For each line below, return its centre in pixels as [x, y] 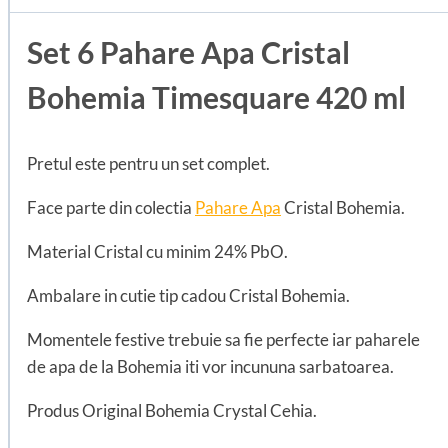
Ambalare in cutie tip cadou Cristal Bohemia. [188, 296]
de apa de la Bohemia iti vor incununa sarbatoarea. [210, 367]
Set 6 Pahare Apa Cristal [188, 52]
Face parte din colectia [111, 208]
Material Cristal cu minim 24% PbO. [157, 252]
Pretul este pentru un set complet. [148, 164]
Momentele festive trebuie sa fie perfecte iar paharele [223, 340]
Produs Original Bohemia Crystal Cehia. [172, 411]
